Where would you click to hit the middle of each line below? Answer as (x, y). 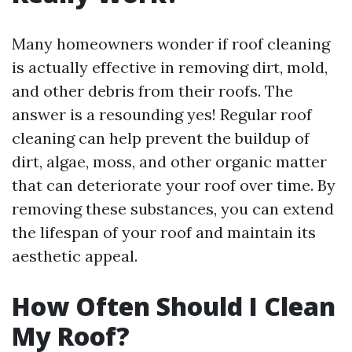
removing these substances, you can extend (173, 209)
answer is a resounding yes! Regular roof (162, 114)
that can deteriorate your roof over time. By (174, 185)
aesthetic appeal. (75, 256)
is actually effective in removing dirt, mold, (170, 67)
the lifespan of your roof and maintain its (164, 232)
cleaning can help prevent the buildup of (161, 138)
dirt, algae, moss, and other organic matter (169, 161)
